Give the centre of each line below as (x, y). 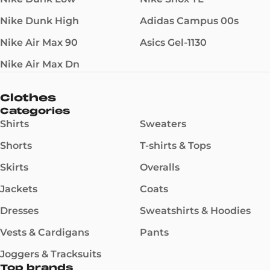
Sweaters (163, 124)
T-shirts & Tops (175, 146)
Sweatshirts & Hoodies (195, 211)
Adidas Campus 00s (189, 21)
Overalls (160, 167)
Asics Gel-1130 (173, 42)
